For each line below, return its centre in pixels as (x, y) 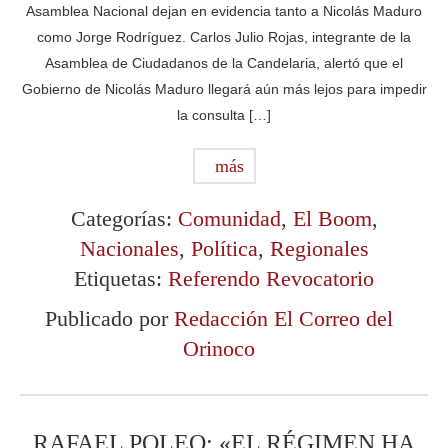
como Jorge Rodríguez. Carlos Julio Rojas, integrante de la (224, 37)
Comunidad (229, 218)
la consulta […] (224, 115)
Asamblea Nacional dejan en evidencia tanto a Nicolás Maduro (224, 11)
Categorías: (124, 218)
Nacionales (129, 248)
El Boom (332, 218)
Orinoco (219, 348)
